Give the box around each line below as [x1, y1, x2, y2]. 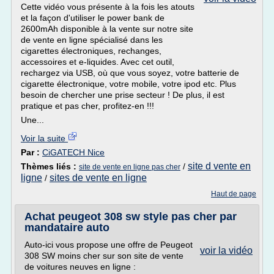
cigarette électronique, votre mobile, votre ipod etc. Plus [21, 79, 236, 89]
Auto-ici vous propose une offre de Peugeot [24, 240, 193, 250]
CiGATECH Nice [42, 147, 105, 157]
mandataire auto [24, 221, 109, 234]
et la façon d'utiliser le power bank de [21, 13, 165, 23]
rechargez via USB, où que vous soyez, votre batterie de [21, 68, 239, 78]
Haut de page [211, 190, 256, 198]
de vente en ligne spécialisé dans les [21, 35, 163, 45]
